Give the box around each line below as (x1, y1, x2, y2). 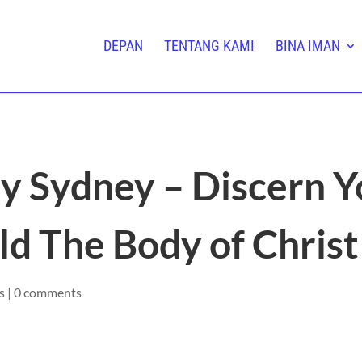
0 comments (14, 284, 82, 300)
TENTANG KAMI (163, 37, 255, 54)
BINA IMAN (275, 37, 340, 54)
